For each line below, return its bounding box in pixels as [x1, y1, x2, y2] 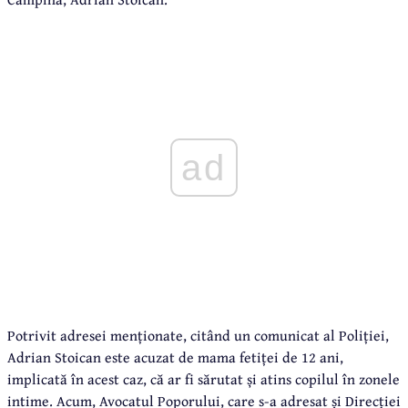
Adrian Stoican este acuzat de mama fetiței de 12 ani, [7, 346, 343, 369]
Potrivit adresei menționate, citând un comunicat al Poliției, [7, 324, 389, 347]
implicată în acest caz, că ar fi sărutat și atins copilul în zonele [7, 368, 400, 391]
